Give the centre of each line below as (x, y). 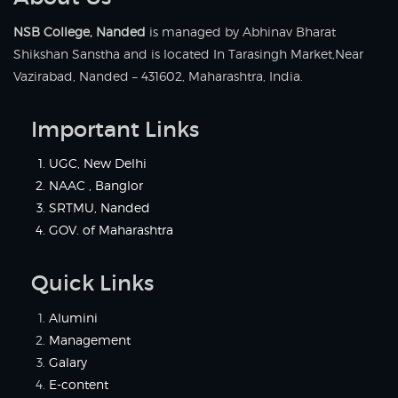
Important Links (115, 129)
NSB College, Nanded (80, 31)
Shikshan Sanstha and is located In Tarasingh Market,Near (188, 53)
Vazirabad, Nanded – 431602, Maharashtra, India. (158, 76)
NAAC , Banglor (96, 186)
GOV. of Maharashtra (111, 230)
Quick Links (92, 283)
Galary (68, 362)
